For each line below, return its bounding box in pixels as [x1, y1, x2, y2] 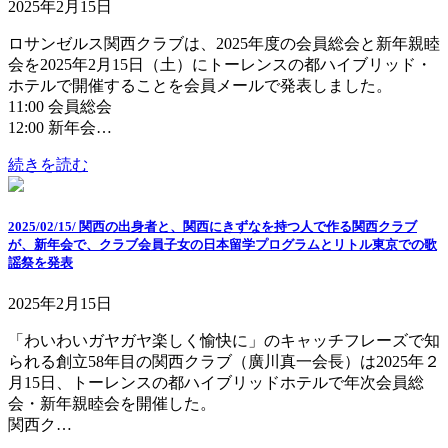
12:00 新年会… [8, 118, 112, 136]
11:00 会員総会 [8, 97, 112, 115]
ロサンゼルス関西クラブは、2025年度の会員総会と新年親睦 [8, 34, 440, 52]
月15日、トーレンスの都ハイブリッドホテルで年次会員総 [8, 373, 424, 391]
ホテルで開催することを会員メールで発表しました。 [8, 76, 392, 94]
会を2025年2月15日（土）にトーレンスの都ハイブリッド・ [8, 55, 432, 73]
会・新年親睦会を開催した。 [8, 394, 216, 412]
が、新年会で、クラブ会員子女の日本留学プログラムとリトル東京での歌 [8, 236, 437, 252]
